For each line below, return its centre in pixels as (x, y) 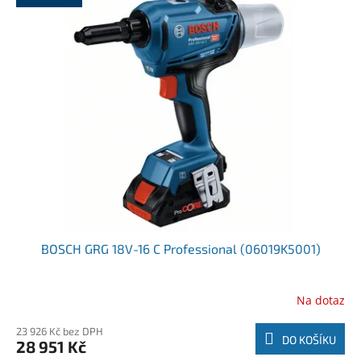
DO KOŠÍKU (309, 340)
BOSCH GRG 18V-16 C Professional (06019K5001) (180, 249)
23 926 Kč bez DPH (60, 332)
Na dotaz (321, 300)
